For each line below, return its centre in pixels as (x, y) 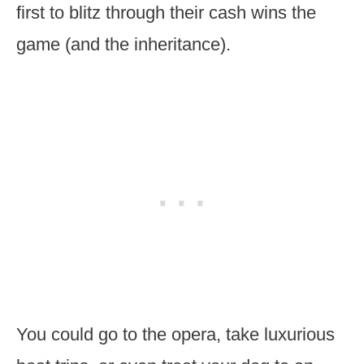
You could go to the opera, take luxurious (175, 334)
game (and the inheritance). (123, 44)
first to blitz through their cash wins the (166, 13)
